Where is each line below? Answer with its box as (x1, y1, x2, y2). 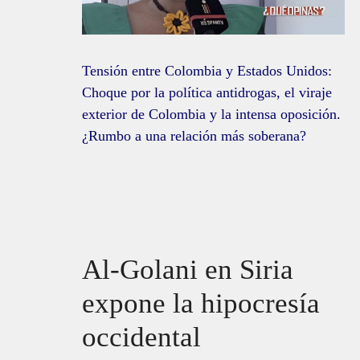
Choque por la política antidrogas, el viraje (82, 84, 332, 100)
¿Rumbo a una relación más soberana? (82, 127, 306, 144)
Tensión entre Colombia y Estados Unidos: (82, 62, 332, 79)
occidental (82, 321, 208, 353)
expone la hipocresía (82, 287, 320, 319)
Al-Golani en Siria (82, 253, 293, 285)
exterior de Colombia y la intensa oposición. (82, 105, 341, 122)
